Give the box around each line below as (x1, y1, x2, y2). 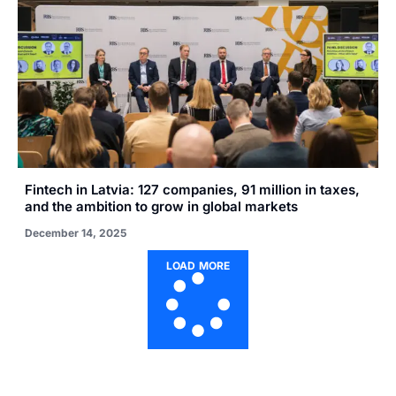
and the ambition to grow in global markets (25, 198, 298, 216)
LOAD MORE (165, 259, 231, 273)
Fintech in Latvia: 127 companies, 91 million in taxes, (25, 181, 360, 199)
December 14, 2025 (25, 226, 126, 240)
